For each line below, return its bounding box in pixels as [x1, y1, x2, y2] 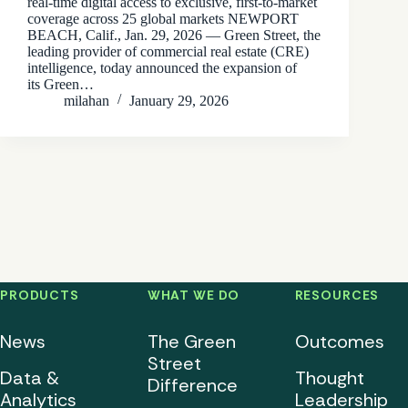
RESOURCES [294, 286, 380, 303]
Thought [294, 365, 364, 390]
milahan [64, 92, 109, 108]
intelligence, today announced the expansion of [27, 59, 297, 76]
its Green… [27, 76, 94, 92]
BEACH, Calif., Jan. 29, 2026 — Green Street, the [27, 26, 321, 43]
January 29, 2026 [129, 92, 229, 108]
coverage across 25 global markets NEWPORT [27, 10, 299, 26]
